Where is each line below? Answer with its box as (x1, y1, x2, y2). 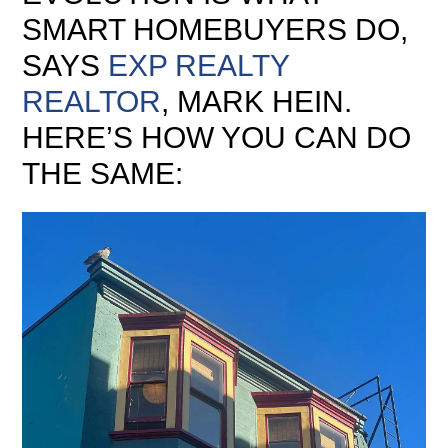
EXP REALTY (108, 49, 290, 82)
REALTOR (22, 85, 162, 118)
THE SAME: (22, 157, 192, 190)
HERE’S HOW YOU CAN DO (22, 121, 412, 154)
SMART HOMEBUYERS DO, (22, 13, 409, 46)
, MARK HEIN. (161, 85, 353, 118)
